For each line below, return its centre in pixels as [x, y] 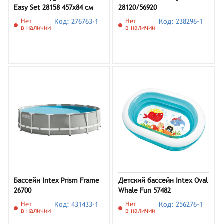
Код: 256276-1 [181, 204]
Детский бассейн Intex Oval [163, 180]
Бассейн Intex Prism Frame [57, 180]
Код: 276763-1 [77, 21]
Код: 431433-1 [77, 204]
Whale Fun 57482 [145, 190]
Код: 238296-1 [181, 21]
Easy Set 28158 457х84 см [54, 7]
